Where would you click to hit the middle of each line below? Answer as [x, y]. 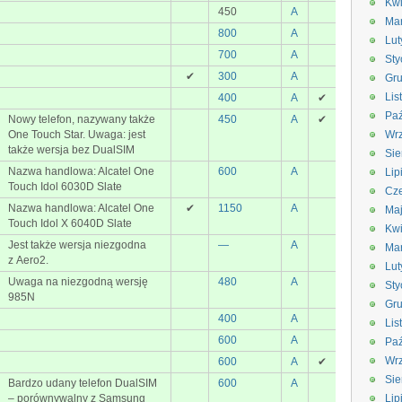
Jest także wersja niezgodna [77, 245]
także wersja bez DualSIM [71, 150]
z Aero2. [28, 260]
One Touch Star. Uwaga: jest [77, 135]
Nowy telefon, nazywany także [82, 119]
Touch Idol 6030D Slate [65, 187]
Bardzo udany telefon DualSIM [83, 383]
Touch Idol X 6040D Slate [70, 223]
